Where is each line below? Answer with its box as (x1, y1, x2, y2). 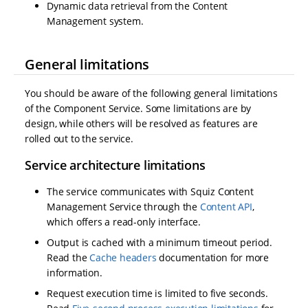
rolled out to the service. (25, 132, 133, 146)
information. (47, 266, 102, 280)
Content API (199, 200, 252, 214)
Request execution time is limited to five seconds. (47, 287, 268, 300)
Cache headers (89, 251, 157, 265)
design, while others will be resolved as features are (25, 117, 258, 131)
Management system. (47, 14, 144, 28)
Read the (47, 251, 90, 265)
